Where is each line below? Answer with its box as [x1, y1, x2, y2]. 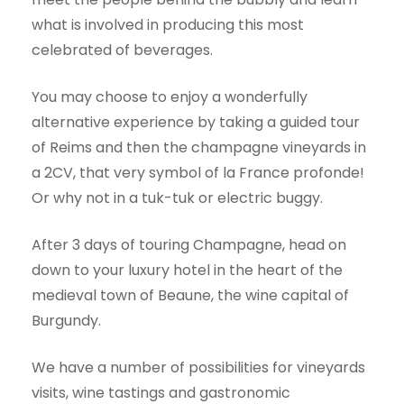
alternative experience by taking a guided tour [32, 111, 360, 133]
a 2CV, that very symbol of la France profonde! [32, 161, 364, 183]
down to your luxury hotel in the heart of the [32, 259, 343, 280]
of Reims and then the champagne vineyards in [32, 136, 366, 158]
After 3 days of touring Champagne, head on [32, 234, 346, 255]
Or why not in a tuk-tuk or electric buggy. [32, 187, 323, 208]
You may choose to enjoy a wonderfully [32, 86, 308, 107]
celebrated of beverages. [32, 39, 213, 60]
